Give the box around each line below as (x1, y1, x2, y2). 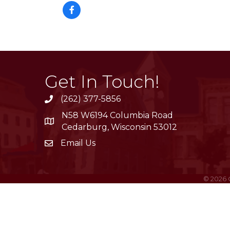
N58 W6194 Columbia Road (62, 110, 173, 120)
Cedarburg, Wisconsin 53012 (62, 122, 177, 132)
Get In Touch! (45, 71, 160, 92)
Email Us (61, 138, 95, 148)
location (44, 118, 77, 127)
